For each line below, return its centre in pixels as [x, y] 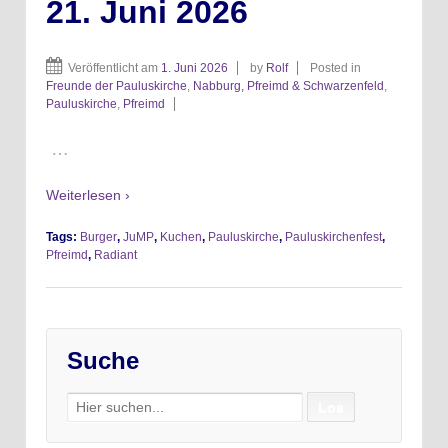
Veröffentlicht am [114, 68]
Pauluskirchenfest [333, 237]
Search [89, 400]
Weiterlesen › [88, 195]
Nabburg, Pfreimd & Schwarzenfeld [288, 86]
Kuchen [181, 237]
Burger [98, 237]
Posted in [335, 68]
